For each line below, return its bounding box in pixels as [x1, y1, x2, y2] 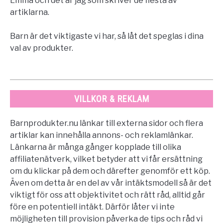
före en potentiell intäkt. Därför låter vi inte [10, 202, 175, 212]
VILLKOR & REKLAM [74, 93, 149, 104]
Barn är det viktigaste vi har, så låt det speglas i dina [10, 31, 204, 41]
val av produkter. [10, 43, 73, 53]
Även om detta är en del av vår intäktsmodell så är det [10, 178, 212, 188]
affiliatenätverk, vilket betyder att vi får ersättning [10, 154, 203, 164]
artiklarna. [10, 7, 49, 17]
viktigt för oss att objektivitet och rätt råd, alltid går [10, 190, 205, 200]
